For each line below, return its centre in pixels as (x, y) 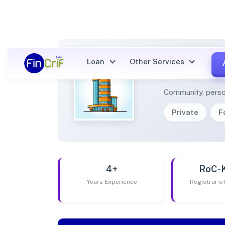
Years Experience (112, 182)
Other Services (158, 61)
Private (185, 112)
